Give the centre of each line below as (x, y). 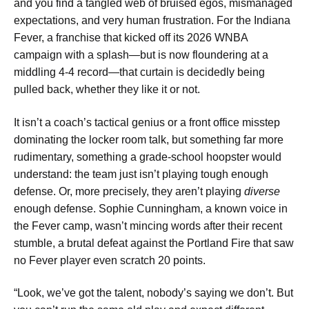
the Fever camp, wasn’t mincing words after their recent (148, 226)
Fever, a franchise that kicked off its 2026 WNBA (131, 38)
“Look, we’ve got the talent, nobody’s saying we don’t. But (153, 293)
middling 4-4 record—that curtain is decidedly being (139, 72)
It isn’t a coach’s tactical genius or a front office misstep (147, 122)
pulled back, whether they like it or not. (107, 90)
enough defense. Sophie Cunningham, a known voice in (151, 208)
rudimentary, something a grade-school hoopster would (148, 157)
